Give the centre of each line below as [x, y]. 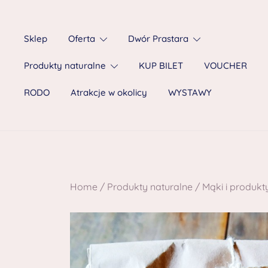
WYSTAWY [190, 92]
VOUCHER [226, 65]
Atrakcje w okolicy [109, 92]
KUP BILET [161, 65]
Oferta [82, 38]
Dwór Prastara [158, 38]
